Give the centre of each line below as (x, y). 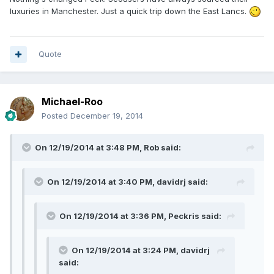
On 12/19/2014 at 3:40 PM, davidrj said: (128, 182)
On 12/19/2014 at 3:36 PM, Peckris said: (140, 216)
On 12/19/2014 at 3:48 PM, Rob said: (108, 148)
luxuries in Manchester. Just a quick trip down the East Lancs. (129, 11)
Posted (56, 116)
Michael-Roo (72, 102)
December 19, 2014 (107, 116)
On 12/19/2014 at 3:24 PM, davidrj (141, 250)
